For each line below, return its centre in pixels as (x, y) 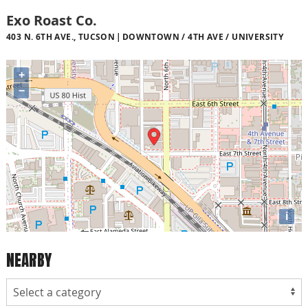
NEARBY (29, 260)
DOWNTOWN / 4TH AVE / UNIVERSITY (203, 36)
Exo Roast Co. (52, 20)
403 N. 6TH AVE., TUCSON (61, 36)
